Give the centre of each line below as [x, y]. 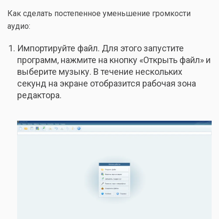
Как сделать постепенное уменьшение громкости [99, 13]
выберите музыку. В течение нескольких [100, 72]
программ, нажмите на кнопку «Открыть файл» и [114, 60]
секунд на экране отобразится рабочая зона [107, 83]
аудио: [19, 26]
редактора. [39, 95]
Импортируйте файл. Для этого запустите [100, 48]
